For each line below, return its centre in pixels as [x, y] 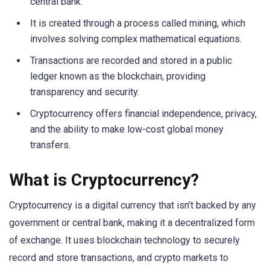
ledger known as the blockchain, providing [118, 76]
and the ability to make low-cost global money [127, 129]
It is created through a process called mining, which [138, 23]
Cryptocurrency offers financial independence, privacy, [143, 113]
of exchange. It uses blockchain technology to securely [124, 240]
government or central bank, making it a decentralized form [132, 222]
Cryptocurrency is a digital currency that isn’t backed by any [133, 205]
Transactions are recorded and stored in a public [131, 60]
